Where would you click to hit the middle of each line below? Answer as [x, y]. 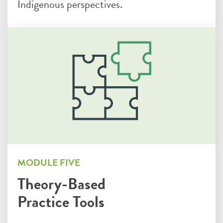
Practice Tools [61, 202]
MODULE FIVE [49, 162]
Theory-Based [61, 184]
